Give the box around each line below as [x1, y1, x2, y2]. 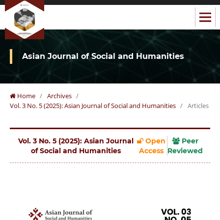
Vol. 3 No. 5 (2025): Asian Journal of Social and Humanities [9, 101, 176, 110]
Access [138, 146, 164, 155]
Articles [187, 101, 209, 110]
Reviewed [167, 146, 203, 155]
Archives [47, 91, 72, 100]
